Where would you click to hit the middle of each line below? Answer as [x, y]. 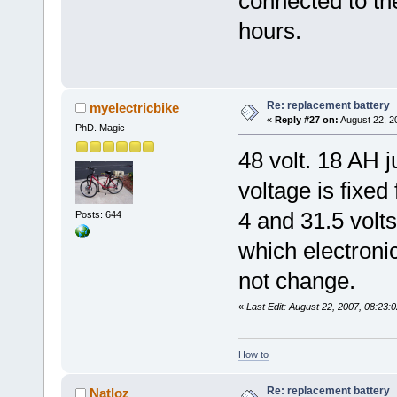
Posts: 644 [98, 214]
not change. [296, 281]
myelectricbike [135, 108]
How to [253, 354]
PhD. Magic [100, 128]
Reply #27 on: [306, 120]
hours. [269, 31]
